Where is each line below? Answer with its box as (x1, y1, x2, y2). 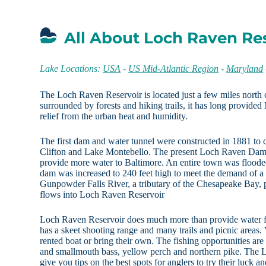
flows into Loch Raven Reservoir (40, 189, 165, 200)
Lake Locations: (40, 64, 103, 74)
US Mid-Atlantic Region (128, 64, 219, 74)
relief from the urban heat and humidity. (40, 111, 188, 122)
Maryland (226, 64, 264, 74)
